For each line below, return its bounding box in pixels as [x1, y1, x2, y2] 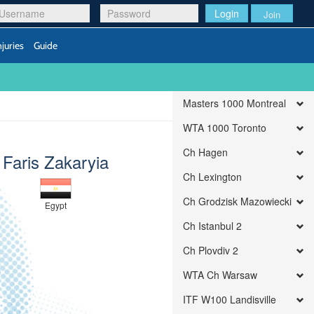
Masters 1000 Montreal [183, 96, 287, 110]
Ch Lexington [183, 170, 243, 184]
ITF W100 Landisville [183, 292, 277, 306]
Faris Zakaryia [3, 149, 109, 174]
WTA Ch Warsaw [183, 268, 258, 282]
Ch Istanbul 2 [183, 219, 243, 233]
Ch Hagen [183, 145, 228, 159]
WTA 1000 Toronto [183, 121, 267, 135]
